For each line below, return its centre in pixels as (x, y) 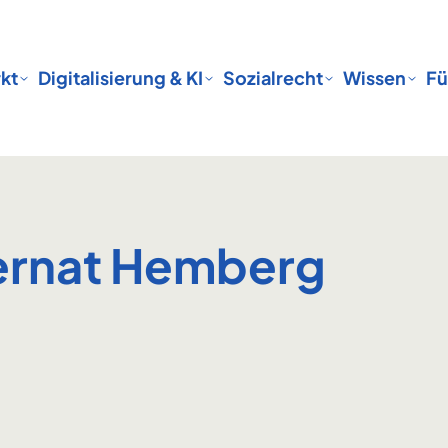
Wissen (375, 77)
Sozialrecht (273, 77)
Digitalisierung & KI (121, 77)
